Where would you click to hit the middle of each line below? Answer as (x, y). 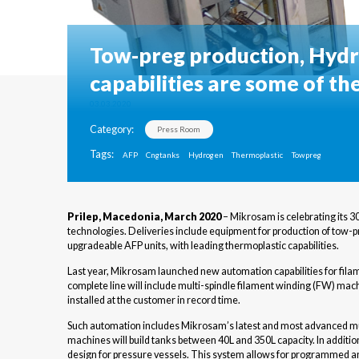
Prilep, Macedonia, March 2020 (144, 217)
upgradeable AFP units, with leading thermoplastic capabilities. (203, 246)
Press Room (179, 129)
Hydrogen (206, 155)
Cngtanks (163, 155)
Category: (112, 129)
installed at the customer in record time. (154, 301)
